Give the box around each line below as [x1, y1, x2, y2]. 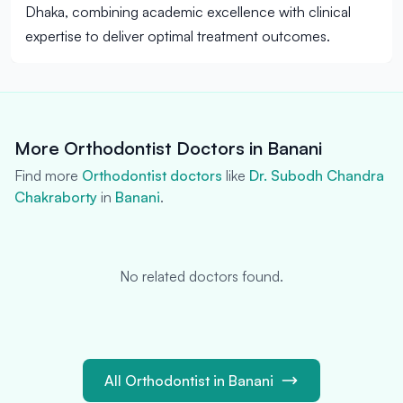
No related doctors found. [120, 267, 283, 285]
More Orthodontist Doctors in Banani [14, 137, 322, 159]
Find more [14, 166, 82, 184]
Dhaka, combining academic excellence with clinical [25, 3, 351, 21]
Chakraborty [14, 188, 97, 206]
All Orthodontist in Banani [104, 372, 273, 390]
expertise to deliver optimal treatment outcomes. [25, 27, 330, 45]
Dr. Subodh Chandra [249, 166, 384, 184]
